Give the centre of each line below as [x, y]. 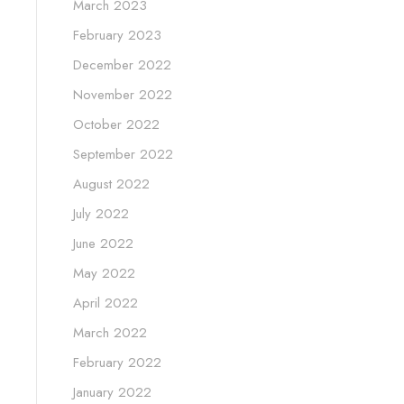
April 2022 [106, 303]
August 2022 [111, 184]
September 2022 [123, 154]
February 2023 [117, 35]
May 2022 [104, 273]
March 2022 [110, 332]
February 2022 [117, 362]
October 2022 [116, 124]
